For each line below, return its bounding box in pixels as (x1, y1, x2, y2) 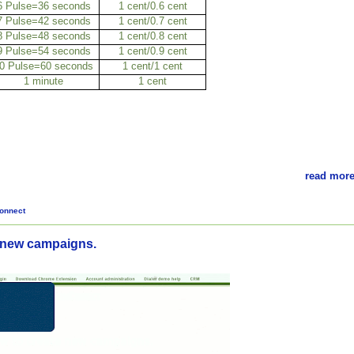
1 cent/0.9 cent (118, 45, 187, 58)
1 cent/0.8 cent (118, 30, 187, 43)
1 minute (24, 75, 64, 88)
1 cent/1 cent (122, 60, 183, 73)
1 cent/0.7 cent (118, 15, 187, 28)
